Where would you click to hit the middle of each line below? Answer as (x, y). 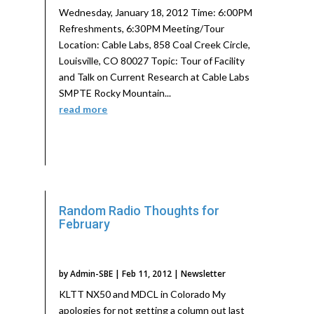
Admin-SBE (92, 274)
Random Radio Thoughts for (139, 211)
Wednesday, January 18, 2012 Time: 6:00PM (156, 12)
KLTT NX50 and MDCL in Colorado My (143, 294)
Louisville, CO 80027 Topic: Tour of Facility (152, 60)
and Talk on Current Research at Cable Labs (155, 76)
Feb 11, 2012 (147, 274)
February (85, 224)
